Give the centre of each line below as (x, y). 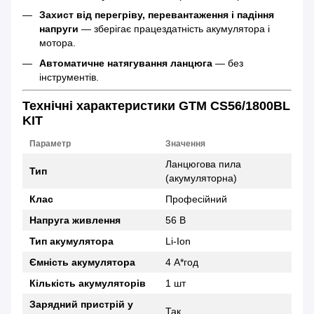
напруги (59, 29)
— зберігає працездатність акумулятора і (174, 29)
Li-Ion (178, 241)
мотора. (57, 43)
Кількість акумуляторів (88, 283)
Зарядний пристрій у (81, 304)
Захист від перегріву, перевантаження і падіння (157, 15)
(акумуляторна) (201, 178)
